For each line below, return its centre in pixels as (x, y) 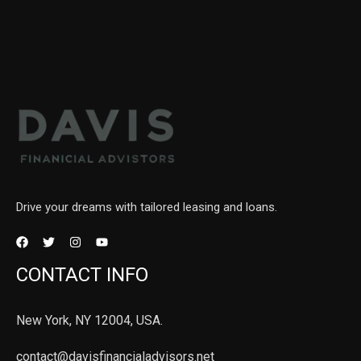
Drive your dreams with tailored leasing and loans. (147, 207)
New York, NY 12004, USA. (89, 321)
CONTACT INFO (82, 275)
